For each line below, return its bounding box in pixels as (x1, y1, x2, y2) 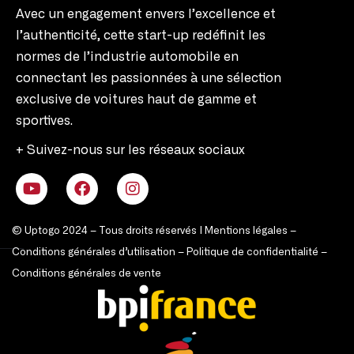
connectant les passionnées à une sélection (16, 72, 281, 85)
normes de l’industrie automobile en (16, 51, 239, 64)
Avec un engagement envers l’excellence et (16, 8, 276, 21)
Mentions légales (205, 226, 288, 237)
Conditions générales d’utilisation (12, 247, 175, 258)
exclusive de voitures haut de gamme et (16, 93, 257, 107)
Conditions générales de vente (12, 269, 161, 280)
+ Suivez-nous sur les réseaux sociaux (16, 144, 245, 157)
